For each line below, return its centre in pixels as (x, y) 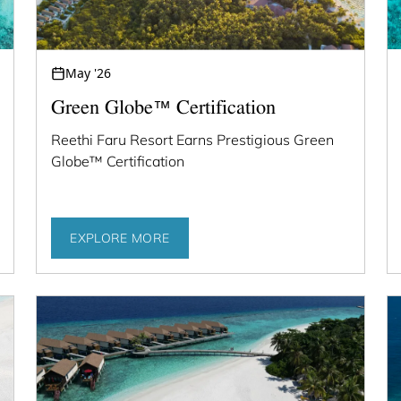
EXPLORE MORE (120, 239)
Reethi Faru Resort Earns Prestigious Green (193, 139)
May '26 (89, 73)
